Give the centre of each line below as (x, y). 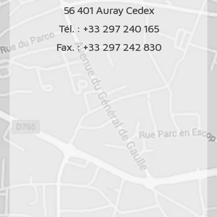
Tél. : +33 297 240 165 (108, 29)
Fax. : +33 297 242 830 (108, 47)
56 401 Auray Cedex (108, 10)
